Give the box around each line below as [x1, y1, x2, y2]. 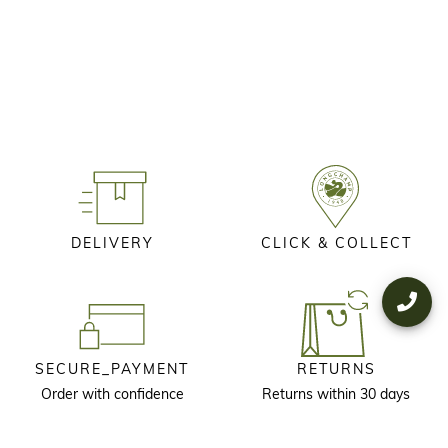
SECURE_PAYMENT [35, 363, 189, 378]
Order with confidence [40, 388, 184, 403]
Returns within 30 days [262, 388, 410, 403]
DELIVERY [70, 237, 154, 252]
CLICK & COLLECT [260, 237, 412, 252]
